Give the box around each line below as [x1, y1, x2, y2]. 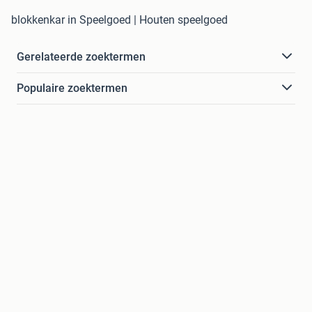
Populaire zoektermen [17, 81, 127, 95]
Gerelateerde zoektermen [17, 49, 146, 63]
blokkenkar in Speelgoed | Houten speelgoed [11, 13, 228, 26]
